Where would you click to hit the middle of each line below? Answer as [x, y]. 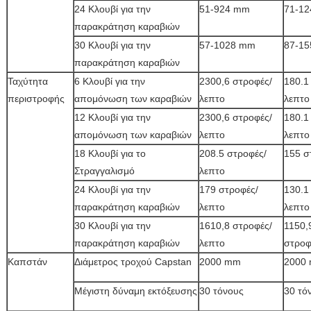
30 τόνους [221, 291]
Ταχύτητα [28, 81]
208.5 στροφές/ [233, 153]
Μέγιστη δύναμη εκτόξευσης [136, 291]
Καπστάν [27, 262]
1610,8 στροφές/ [236, 226]
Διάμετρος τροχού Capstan [133, 262]
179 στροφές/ [229, 190]
